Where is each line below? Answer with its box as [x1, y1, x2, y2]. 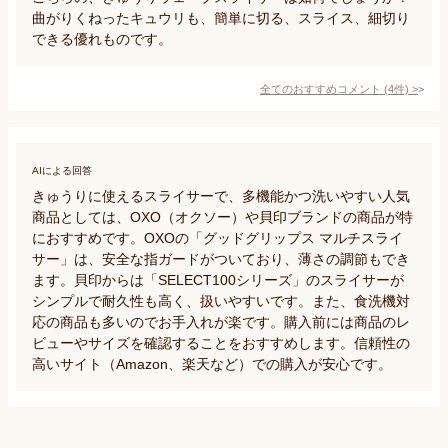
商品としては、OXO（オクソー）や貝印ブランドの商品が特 [32, 208, 413, 225]
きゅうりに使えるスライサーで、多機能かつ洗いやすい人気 [32, 187, 410, 204]
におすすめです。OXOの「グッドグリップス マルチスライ [32, 229, 403, 246]
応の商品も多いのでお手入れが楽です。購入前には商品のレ [32, 313, 410, 330]
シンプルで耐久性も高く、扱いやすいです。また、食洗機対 [32, 292, 410, 309]
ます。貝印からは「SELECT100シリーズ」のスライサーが [32, 271, 404, 288]
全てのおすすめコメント [260, 82, 381, 95]
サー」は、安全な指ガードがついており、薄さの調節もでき [32, 250, 410, 267]
